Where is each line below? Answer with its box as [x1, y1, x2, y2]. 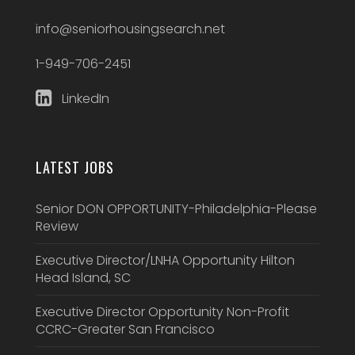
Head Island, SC [35, 269, 131, 288]
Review [35, 217, 78, 236]
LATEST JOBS [35, 157, 114, 178]
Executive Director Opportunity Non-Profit [35, 303, 289, 322]
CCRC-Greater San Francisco [35, 320, 215, 339]
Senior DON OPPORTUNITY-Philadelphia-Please [35, 200, 317, 219]
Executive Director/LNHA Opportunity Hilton [35, 251, 295, 270]
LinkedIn [58, 90, 109, 109]
